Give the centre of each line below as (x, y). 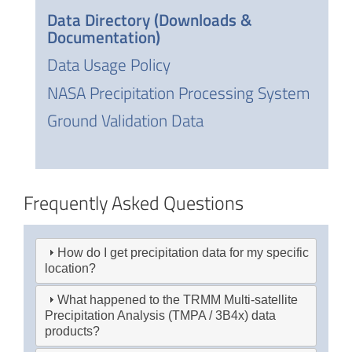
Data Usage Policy (109, 65)
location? (71, 269)
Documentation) (104, 37)
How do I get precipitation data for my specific (183, 253)
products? (73, 332)
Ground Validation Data (125, 121)
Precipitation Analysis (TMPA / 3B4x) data (161, 316)
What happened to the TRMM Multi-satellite (178, 300)
